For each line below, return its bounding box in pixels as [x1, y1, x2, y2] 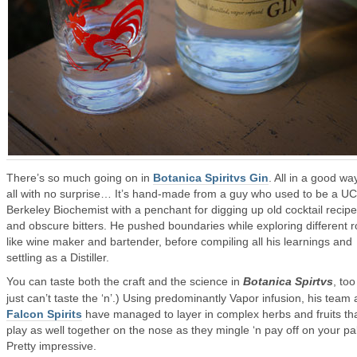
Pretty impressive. [6, 339, 96, 352]
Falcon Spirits [6, 308, 82, 320]
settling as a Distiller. [6, 251, 109, 264]
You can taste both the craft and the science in [6, 275, 243, 288]
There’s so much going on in [6, 171, 153, 184]
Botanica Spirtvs [243, 275, 333, 288]
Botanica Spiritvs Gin [153, 171, 269, 184]
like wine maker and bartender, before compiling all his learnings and [6, 235, 352, 248]
